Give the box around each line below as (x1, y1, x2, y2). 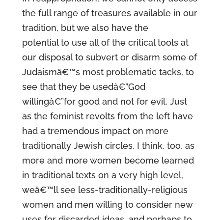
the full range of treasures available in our (22, 8, 197, 18)
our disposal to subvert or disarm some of (22, 52, 197, 62)
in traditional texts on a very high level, (22, 170, 183, 180)
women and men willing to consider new (22, 199, 192, 210)
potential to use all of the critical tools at (22, 37, 189, 48)
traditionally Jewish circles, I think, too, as (22, 140, 194, 151)
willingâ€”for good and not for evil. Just (22, 96, 187, 107)
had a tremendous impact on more (22, 126, 168, 136)
